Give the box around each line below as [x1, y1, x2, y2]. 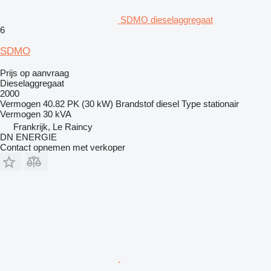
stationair [203, 99, 239, 109]
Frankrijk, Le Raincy [13, 122, 93, 132]
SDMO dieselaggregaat [120, 15, 213, 25]
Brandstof [116, 99, 154, 109]
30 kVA [43, 109, 71, 120]
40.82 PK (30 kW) [43, 99, 113, 109]
